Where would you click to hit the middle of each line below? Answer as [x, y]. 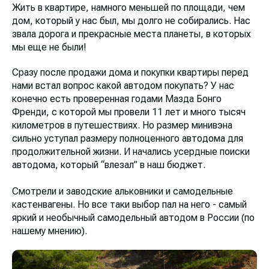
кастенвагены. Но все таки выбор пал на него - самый [129, 204]
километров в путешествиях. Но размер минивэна [122, 125]
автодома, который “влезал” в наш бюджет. [109, 165]
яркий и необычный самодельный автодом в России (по [133, 217]
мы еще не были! [49, 47]
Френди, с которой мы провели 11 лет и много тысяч [129, 112]
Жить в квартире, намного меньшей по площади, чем [128, 7]
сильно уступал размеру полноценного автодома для [128, 138]
